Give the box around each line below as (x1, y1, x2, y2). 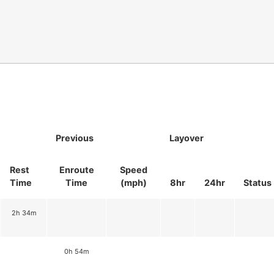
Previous (56, 132, 94, 143)
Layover (169, 132, 204, 143)
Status (243, 177, 272, 188)
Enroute (59, 164, 94, 175)
